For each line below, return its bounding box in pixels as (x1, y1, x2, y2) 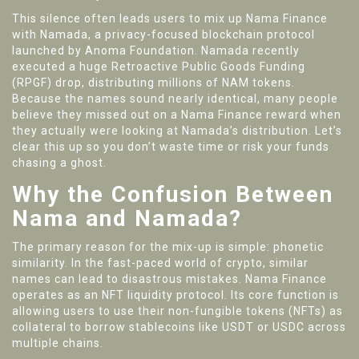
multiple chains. (12, 337, 103, 350)
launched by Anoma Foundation (12, 44, 195, 58)
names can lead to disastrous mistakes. (12, 272, 245, 286)
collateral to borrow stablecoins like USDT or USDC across (12, 321, 346, 334)
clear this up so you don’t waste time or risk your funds (12, 140, 329, 154)
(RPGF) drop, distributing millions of (12, 76, 222, 90)
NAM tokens (222, 76, 292, 90)
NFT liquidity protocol (102, 288, 224, 302)
